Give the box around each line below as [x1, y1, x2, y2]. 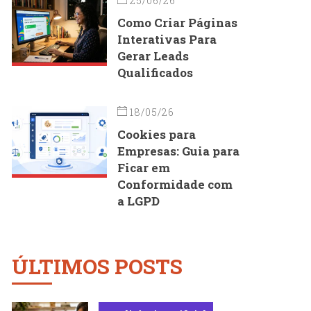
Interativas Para [117, 31, 217, 47]
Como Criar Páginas [117, 14, 238, 31]
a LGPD [117, 192, 160, 209]
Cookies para [117, 126, 196, 142]
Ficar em [117, 159, 171, 176]
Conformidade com [117, 176, 233, 192]
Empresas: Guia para [117, 142, 240, 159]
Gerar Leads [117, 47, 190, 64]
